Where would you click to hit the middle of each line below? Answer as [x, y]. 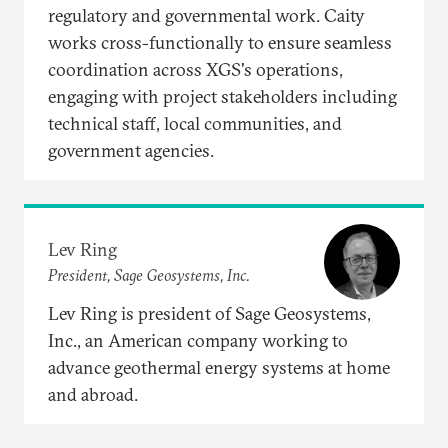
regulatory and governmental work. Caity [206, 15]
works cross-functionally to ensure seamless [220, 42]
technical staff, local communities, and [195, 123]
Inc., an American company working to [198, 340]
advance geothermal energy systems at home [219, 367]
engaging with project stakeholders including [222, 96]
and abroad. [93, 394]
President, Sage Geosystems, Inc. [149, 275]
